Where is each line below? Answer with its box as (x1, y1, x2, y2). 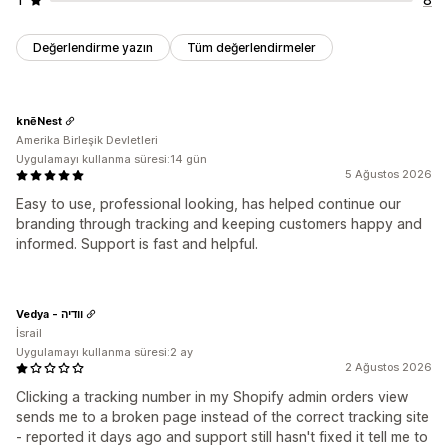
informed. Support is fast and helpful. (16, 235, 258, 253)
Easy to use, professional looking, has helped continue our (16, 195, 401, 213)
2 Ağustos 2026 (345, 360, 432, 375)
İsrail (16, 326, 42, 341)
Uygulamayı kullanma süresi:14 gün (16, 152, 207, 167)
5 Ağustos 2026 (345, 167, 432, 182)
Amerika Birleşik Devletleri (16, 133, 158, 148)
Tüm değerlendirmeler (187, 40, 316, 56)
